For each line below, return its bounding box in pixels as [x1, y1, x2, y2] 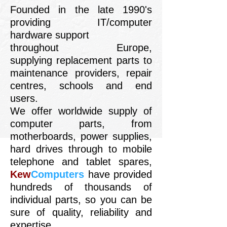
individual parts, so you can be [10, 194, 152, 205]
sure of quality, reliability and [10, 207, 152, 218]
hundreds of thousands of [10, 181, 152, 193]
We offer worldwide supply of [10, 105, 152, 117]
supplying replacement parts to [10, 55, 152, 66]
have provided [84, 169, 152, 180]
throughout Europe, [10, 42, 152, 53]
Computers [31, 169, 84, 180]
